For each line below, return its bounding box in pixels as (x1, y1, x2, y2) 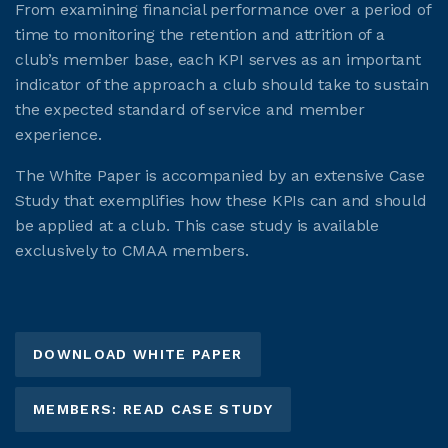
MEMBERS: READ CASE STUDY (33, 401, 274, 418)
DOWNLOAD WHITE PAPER (33, 346, 243, 363)
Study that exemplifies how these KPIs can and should (15, 190, 427, 210)
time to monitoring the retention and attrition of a (15, 24, 385, 44)
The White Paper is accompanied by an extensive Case (15, 165, 425, 185)
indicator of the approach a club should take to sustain (15, 74, 429, 94)
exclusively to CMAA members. (15, 240, 249, 260)
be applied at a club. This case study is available (15, 215, 379, 235)
